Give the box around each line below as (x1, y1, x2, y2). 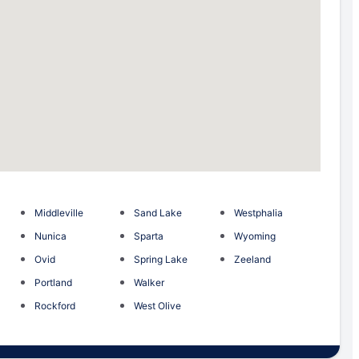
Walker (134, 276, 165, 288)
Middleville (34, 206, 83, 219)
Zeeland (233, 252, 271, 265)
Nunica (34, 229, 67, 242)
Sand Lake (134, 206, 183, 219)
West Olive (134, 299, 182, 312)
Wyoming (233, 229, 276, 242)
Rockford (34, 299, 75, 312)
